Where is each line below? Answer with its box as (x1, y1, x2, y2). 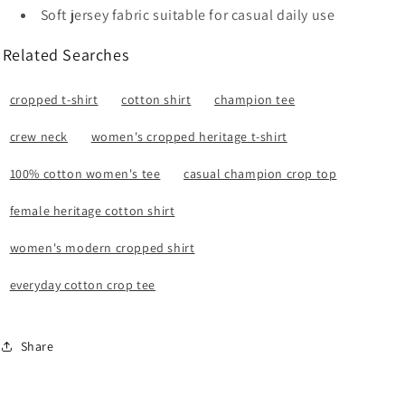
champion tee (214, 91, 296, 108)
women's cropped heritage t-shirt (90, 128, 287, 145)
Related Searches (2, 44, 129, 65)
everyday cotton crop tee (9, 277, 155, 293)
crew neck (9, 128, 68, 145)
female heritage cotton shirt (9, 202, 175, 219)
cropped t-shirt (9, 91, 99, 108)
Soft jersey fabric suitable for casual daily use (40, 5, 335, 24)
